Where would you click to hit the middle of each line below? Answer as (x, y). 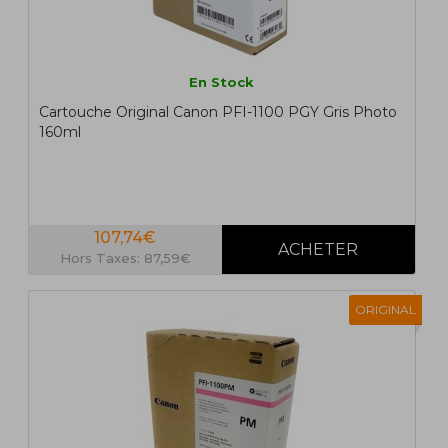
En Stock (222, 82)
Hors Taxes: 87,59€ (125, 258)
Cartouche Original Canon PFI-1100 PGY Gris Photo (217, 112)
